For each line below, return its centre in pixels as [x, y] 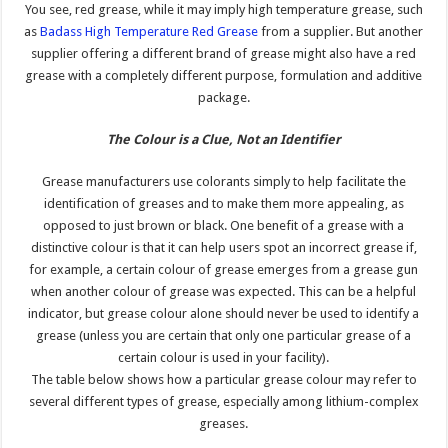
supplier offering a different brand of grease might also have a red [224, 53]
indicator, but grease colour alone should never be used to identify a [224, 313]
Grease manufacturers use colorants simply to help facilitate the [223, 181]
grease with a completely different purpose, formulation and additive [224, 75]
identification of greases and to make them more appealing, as [223, 203]
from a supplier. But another [341, 31]
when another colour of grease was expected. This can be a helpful [224, 291]
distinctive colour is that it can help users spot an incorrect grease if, [223, 247]
